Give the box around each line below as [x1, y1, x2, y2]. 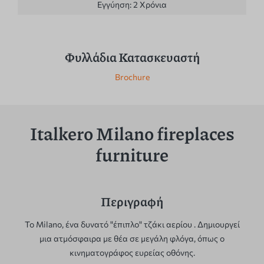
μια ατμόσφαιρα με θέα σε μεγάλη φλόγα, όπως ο [39, 233, 225, 244]
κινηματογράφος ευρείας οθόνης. [69, 247, 195, 258]
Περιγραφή [101, 193, 163, 211]
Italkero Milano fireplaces [29, 121, 235, 146]
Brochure [114, 72, 150, 82]
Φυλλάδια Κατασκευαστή [64, 48, 200, 67]
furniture [95, 142, 169, 167]
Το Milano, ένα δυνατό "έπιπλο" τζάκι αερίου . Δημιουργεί [24, 219, 240, 230]
